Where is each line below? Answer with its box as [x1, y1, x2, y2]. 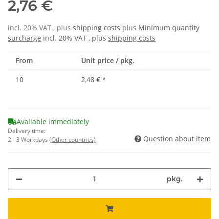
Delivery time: [8, 126, 45, 135]
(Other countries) [49, 135, 96, 144]
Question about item [143, 133, 211, 143]
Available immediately [17, 116, 89, 126]
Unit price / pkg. [81, 55, 134, 65]
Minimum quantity [138, 22, 199, 32]
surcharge [8, 33, 41, 43]
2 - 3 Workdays [8, 135, 49, 144]
